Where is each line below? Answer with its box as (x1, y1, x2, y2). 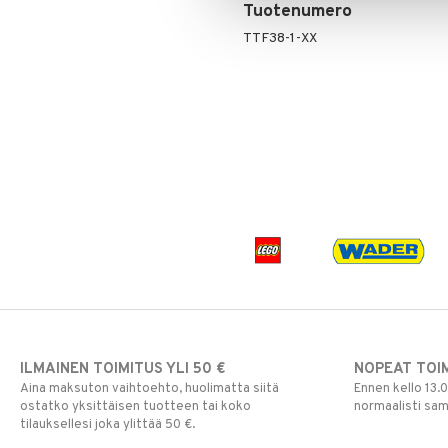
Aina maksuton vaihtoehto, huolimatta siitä (20, 381, 279, 398)
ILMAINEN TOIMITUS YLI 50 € (20, 360, 225, 380)
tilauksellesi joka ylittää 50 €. (20, 417, 195, 434)
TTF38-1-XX (242, 30, 317, 47)
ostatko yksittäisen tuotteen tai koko (20, 399, 251, 416)
